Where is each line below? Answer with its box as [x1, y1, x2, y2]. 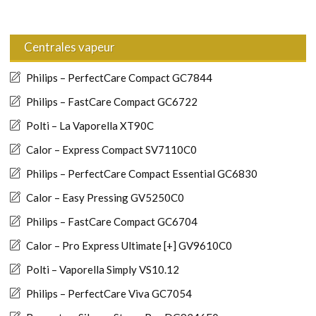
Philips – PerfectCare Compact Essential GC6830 [26, 166, 257, 180]
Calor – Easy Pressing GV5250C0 [26, 190, 184, 204]
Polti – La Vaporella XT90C [26, 119, 154, 132]
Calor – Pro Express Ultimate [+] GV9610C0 [26, 238, 232, 252]
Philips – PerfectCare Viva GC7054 [26, 286, 192, 300]
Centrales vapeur [24, 39, 115, 54]
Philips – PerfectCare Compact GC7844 [26, 71, 212, 84]
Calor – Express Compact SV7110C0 [26, 142, 197, 156]
